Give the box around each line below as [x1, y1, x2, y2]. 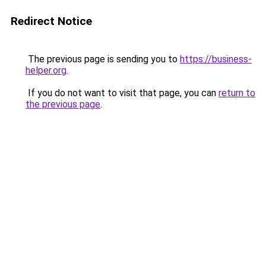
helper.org [26, 65, 66, 76]
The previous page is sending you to [26, 53, 180, 65]
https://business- [180, 53, 252, 65]
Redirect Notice [11, 14, 92, 28]
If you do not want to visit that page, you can [26, 87, 218, 99]
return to [218, 87, 255, 99]
